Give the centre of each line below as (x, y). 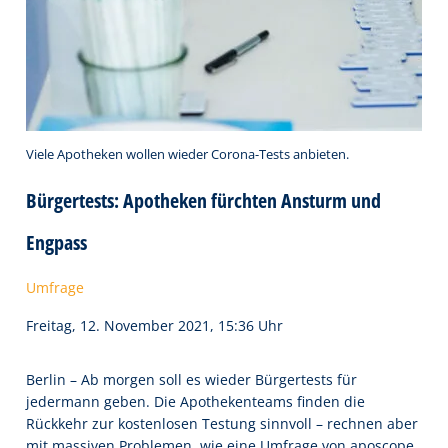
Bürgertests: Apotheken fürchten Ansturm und (203, 200)
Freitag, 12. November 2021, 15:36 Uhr (154, 326)
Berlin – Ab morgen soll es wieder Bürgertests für (191, 380)
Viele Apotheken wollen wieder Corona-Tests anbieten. (187, 154)
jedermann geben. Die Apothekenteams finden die (195, 402)
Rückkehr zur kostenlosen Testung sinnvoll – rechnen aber (222, 424)
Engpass (56, 242)
